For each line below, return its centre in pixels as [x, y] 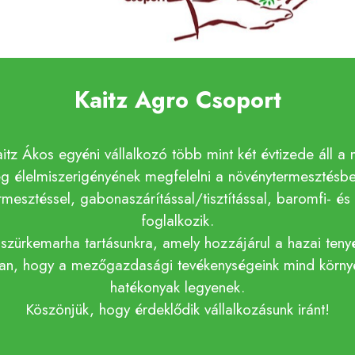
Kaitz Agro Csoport [177, 100]
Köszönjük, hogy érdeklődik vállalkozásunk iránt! [177, 309]
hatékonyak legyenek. [177, 287]
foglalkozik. [177, 221]
